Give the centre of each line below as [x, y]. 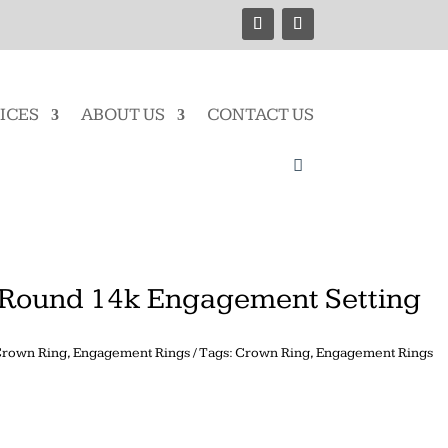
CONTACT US [260, 114]
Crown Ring [272, 353]
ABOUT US [122, 114]
